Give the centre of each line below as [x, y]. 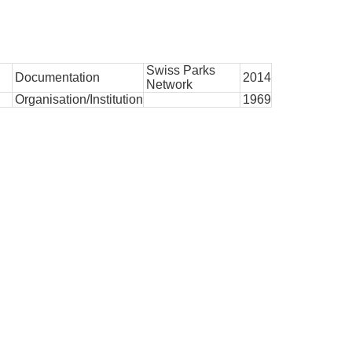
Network [169, 84]
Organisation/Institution [79, 99]
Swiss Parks [180, 70]
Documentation [57, 77]
